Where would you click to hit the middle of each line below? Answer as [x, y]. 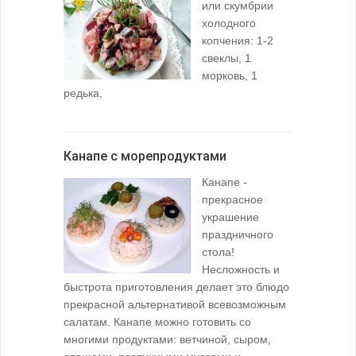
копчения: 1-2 [238, 41]
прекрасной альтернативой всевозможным [175, 305]
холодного [229, 23]
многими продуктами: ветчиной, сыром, [167, 340]
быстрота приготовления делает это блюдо [176, 287]
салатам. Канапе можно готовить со [157, 322]
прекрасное [232, 200]
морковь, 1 [230, 76]
